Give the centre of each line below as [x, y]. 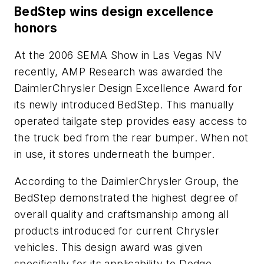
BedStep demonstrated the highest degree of [126, 197]
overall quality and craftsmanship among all [122, 214]
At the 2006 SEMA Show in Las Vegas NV [118, 55]
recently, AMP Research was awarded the [119, 71]
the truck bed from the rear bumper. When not [131, 137]
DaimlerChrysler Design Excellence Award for [128, 88]
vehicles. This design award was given [108, 247]
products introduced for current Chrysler [117, 230]
